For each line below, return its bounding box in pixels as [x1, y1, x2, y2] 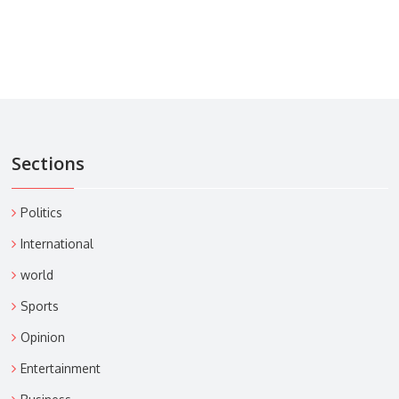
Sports [20, 297, 59, 313]
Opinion [20, 329, 65, 345]
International [20, 235, 94, 251]
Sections [11, 151, 85, 175]
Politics [20, 204, 62, 220]
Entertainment [20, 360, 101, 376]
